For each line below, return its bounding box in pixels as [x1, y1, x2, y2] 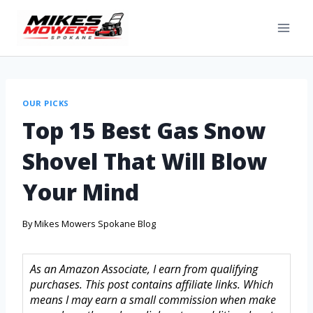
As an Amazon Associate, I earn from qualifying [30, 261, 258, 277]
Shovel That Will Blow [22, 145, 267, 176]
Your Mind [22, 176, 139, 207]
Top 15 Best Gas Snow [22, 115, 265, 145]
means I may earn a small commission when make [30, 292, 276, 308]
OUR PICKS [22, 98, 70, 108]
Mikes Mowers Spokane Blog [34, 217, 156, 231]
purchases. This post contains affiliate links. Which [30, 277, 273, 293]
